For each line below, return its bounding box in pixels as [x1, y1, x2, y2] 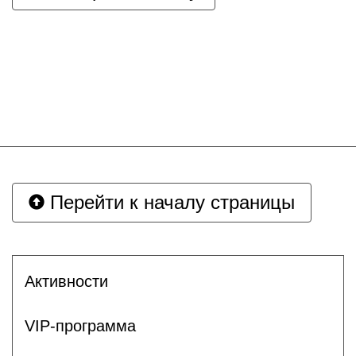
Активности [25, 272, 108, 290]
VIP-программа [25, 316, 136, 335]
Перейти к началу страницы [44, 192, 295, 213]
